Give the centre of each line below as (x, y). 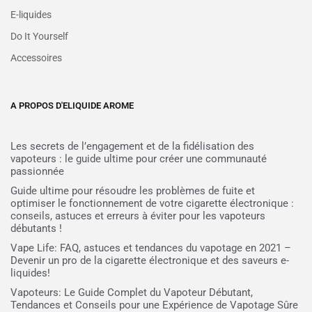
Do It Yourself (39, 36)
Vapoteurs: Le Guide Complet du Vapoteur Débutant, (132, 292)
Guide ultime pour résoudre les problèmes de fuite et (133, 191)
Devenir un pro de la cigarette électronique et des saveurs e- (150, 260)
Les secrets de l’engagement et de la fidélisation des (132, 146)
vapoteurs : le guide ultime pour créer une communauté (139, 159)
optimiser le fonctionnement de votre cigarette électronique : (152, 203)
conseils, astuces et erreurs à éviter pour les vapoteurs (138, 216)
